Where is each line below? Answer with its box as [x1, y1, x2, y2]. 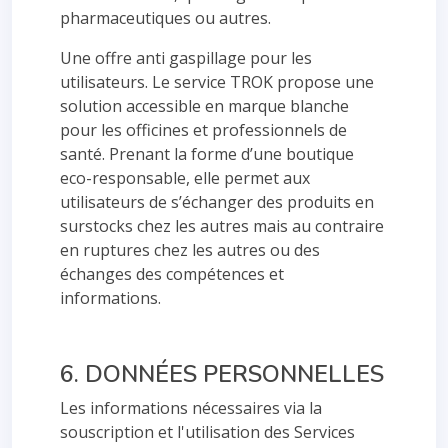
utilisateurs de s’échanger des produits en [60, 191, 374, 213]
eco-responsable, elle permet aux [60, 167, 310, 189]
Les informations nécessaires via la [60, 397, 322, 419]
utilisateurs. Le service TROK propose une [60, 71, 374, 93]
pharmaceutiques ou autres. [60, 7, 271, 29]
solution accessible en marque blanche [60, 95, 349, 117]
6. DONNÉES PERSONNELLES [60, 358, 384, 390]
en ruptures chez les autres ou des [60, 239, 320, 261]
